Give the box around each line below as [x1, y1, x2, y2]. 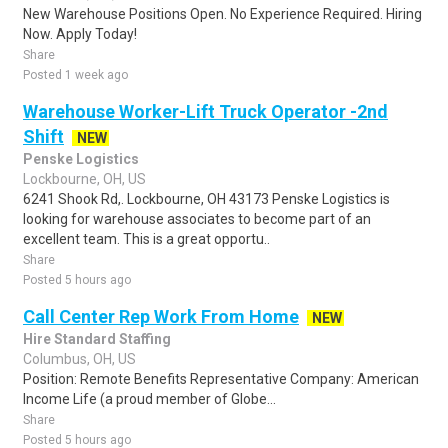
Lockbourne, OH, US [23, 171, 146, 187]
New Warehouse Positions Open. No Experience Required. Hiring [23, 6, 422, 22]
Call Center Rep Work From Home [23, 306, 299, 327]
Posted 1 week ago [23, 68, 128, 82]
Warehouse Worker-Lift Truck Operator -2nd [23, 101, 388, 122]
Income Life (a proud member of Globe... [23, 391, 276, 407]
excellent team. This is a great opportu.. [23, 231, 270, 247]
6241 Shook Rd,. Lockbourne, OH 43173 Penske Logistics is [23, 191, 390, 207]
